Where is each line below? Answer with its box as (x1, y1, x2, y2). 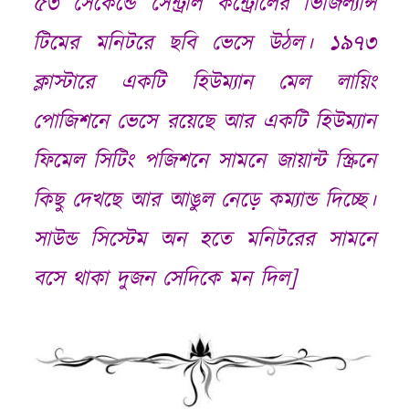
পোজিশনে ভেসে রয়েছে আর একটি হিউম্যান (33, 107, 376, 139)
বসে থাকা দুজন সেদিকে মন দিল (33, 264, 289, 296)
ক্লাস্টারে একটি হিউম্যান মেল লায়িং (33, 68, 376, 100)
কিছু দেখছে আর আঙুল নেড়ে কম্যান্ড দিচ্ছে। (33, 185, 376, 217)
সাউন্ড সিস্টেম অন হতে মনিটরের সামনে (33, 225, 376, 257)
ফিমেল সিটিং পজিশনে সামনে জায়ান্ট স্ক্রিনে (33, 146, 376, 178)
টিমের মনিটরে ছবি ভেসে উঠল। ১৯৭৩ (33, 28, 376, 60)
